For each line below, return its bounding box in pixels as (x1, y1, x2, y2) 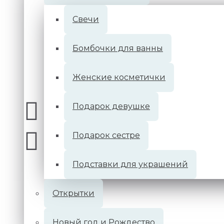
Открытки (52, 188, 94, 198)
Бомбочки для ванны (72, 43, 163, 53)
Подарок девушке (72, 101, 150, 111)
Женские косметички (72, 72, 165, 82)
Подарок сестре (72, 130, 140, 140)
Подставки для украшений (72, 159, 188, 169)
